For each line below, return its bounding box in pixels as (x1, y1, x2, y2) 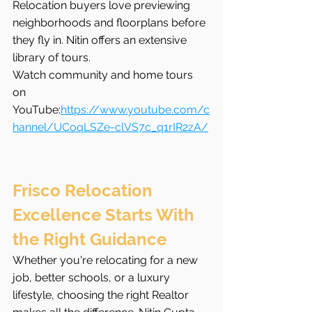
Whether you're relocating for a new (13, 253, 201, 267)
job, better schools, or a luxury (13, 271, 173, 285)
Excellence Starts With (13, 205, 198, 226)
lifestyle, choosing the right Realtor (13, 288, 192, 302)
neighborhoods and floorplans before (13, 16, 208, 30)
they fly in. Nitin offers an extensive (13, 33, 189, 47)
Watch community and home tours (13, 68, 196, 82)
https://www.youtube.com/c (61, 103, 210, 117)
